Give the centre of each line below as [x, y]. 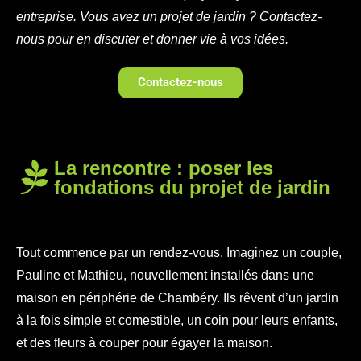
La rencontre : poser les [164, 168]
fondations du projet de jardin [193, 188]
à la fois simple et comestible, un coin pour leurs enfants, [177, 321]
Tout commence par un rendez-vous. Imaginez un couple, [179, 253]
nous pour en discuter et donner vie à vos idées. [152, 39]
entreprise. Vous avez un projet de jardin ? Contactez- [169, 17]
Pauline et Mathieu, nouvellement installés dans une [165, 276]
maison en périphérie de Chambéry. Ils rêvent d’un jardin [177, 298]
